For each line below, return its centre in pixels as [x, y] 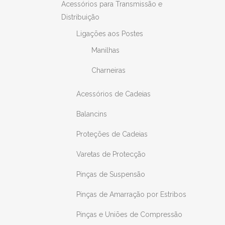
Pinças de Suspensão [111, 174]
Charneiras [108, 70]
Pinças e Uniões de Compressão [129, 214]
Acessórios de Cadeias [114, 94]
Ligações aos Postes [110, 34]
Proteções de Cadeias [112, 134]
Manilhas [105, 50]
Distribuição [80, 17]
